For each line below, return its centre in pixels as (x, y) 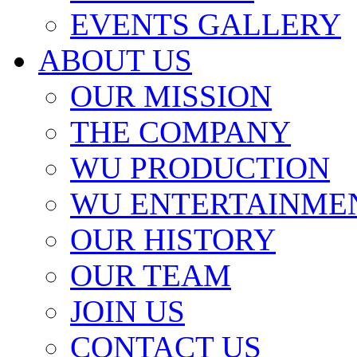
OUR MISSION (171, 96)
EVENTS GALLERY (206, 24)
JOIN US (127, 311)
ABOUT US (115, 60)
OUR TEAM (151, 275)
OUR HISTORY (173, 239)
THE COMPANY (180, 132)
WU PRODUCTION (200, 168)
